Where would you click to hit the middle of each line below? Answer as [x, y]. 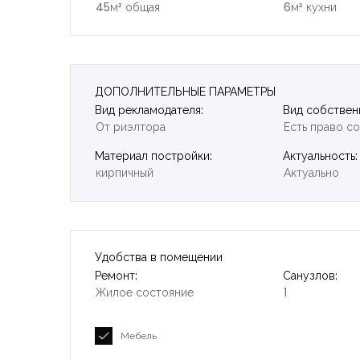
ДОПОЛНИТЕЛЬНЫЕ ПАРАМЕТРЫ [185, 91]
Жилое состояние [145, 292]
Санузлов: [310, 275]
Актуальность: [320, 155]
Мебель [139, 335]
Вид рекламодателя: [149, 110]
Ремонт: [116, 275]
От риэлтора [131, 127]
